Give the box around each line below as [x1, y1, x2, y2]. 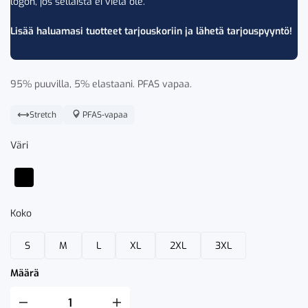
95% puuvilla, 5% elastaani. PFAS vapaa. [10, 78, 192, 91]
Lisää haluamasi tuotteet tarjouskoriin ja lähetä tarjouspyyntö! [10, 25, 292, 38]
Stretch [30, 109, 56, 120]
